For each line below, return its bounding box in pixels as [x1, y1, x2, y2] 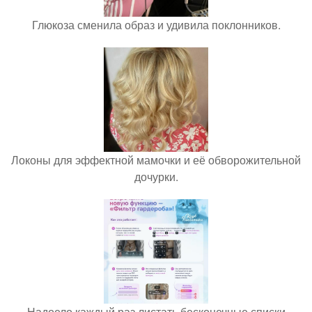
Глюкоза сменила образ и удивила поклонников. [31, 17, 281, 33]
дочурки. [134, 169, 178, 185]
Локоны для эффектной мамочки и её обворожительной [11, 152, 301, 169]
